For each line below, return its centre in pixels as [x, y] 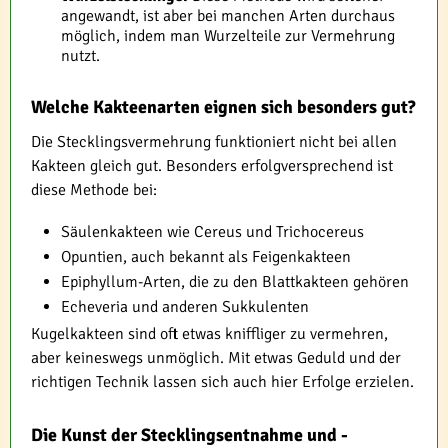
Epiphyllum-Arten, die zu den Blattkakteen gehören [235, 282]
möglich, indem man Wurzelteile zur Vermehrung [228, 36]
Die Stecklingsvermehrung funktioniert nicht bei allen [214, 142]
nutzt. [80, 56]
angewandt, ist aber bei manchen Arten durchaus [228, 16]
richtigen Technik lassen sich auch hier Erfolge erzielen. [222, 382]
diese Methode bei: [94, 190]
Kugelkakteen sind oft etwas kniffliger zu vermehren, [209, 334]
